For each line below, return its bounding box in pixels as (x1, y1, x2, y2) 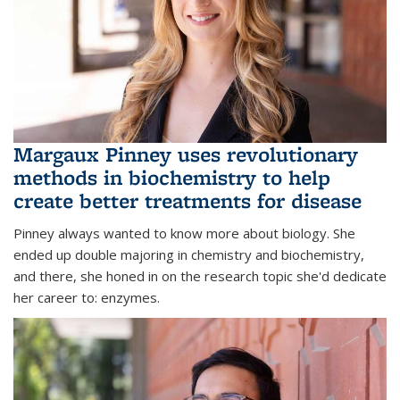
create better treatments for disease (13, 187, 362, 215)
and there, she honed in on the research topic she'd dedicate (13, 267, 387, 286)
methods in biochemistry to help (13, 163, 330, 192)
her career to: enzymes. (13, 288, 160, 307)
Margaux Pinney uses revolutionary (13, 140, 358, 169)
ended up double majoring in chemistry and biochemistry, (13, 246, 364, 264)
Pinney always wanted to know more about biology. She (13, 224, 355, 243)
